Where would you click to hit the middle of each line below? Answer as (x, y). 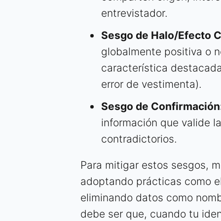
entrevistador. (134, 13)
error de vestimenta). (151, 84)
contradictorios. (139, 139)
